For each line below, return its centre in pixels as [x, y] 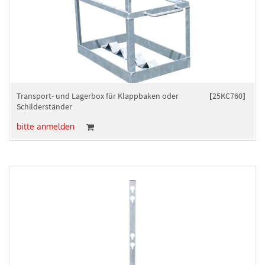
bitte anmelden [46, 127]
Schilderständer [44, 106]
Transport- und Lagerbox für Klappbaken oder [98, 96]
